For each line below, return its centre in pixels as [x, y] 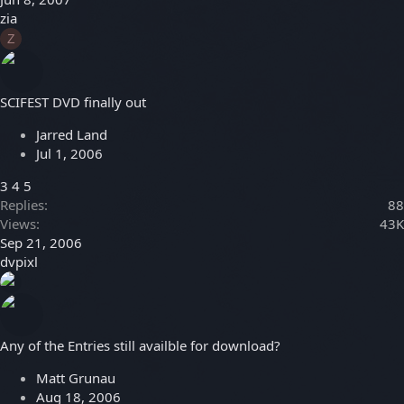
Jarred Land [72, 135]
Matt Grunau [76, 378]
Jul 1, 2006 [69, 154]
